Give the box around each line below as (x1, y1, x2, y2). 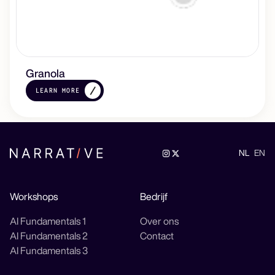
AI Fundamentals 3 (10, 246, 88, 256)
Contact (140, 231, 174, 241)
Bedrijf (140, 192, 168, 202)
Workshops (10, 192, 58, 202)
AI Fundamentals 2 (10, 231, 88, 241)
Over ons (140, 216, 179, 227)
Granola (26, 68, 66, 79)
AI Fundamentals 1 (10, 216, 86, 227)
